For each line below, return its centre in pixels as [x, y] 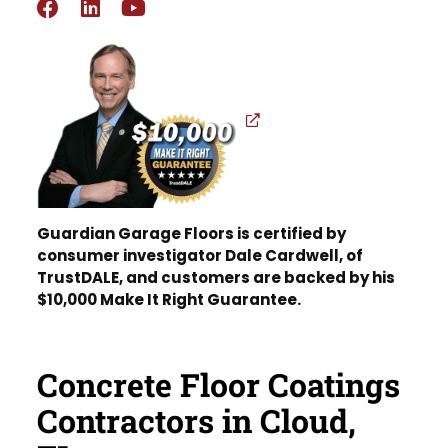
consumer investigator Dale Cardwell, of [200, 255]
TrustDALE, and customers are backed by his [216, 277]
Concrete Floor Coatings [219, 384]
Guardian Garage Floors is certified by [192, 233]
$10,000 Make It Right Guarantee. [169, 299]
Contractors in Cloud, [197, 420]
